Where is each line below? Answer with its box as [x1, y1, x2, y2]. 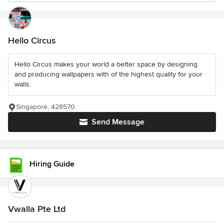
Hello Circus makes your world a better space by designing [14, 60, 197, 68]
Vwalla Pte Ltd [8, 203, 65, 214]
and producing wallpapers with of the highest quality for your [14, 70, 202, 78]
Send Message [91, 117, 144, 127]
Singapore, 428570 [16, 102, 75, 111]
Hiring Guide [29, 158, 74, 169]
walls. [14, 80, 31, 88]
